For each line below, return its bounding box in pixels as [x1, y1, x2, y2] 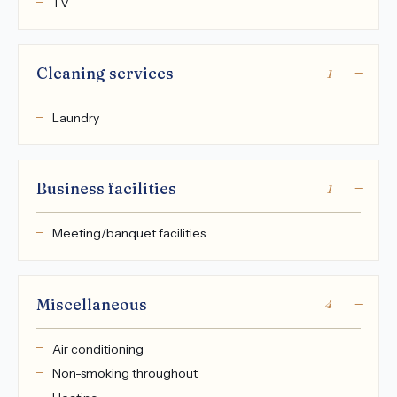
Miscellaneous [36, 294, 147, 314]
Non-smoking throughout [51, 365, 198, 382]
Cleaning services [36, 64, 174, 83]
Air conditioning [51, 340, 144, 357]
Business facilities [36, 179, 176, 198]
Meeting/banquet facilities [51, 225, 206, 242]
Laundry [51, 110, 99, 127]
